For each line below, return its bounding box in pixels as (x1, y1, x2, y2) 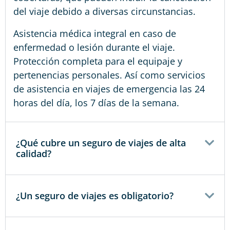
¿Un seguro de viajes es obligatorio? (16, 189, 174, 202)
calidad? (16, 147, 51, 160)
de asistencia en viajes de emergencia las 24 (13, 82, 205, 95)
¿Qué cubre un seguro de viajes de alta (16, 136, 186, 149)
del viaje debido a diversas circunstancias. (13, 5, 196, 17)
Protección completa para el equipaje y (13, 54, 182, 67)
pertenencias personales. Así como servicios (13, 68, 205, 81)
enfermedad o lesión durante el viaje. (13, 41, 175, 53)
